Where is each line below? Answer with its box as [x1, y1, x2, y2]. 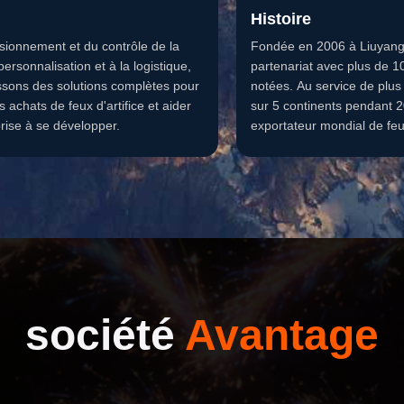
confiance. [251, 138, 309, 152]
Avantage [185, 311, 379, 359]
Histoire [251, 10, 311, 28]
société [25, 311, 185, 359]
